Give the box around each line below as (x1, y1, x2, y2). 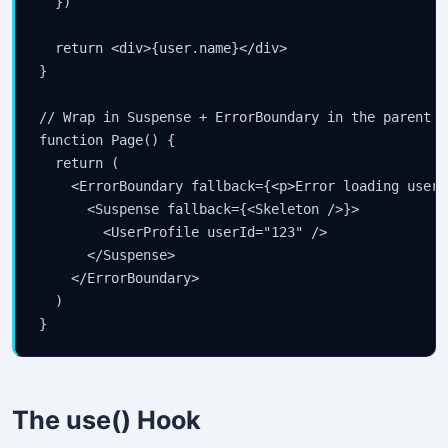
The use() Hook (12, 405, 201, 436)
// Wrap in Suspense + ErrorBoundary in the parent (39, 108, 431, 125)
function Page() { (39, 131, 175, 148)
